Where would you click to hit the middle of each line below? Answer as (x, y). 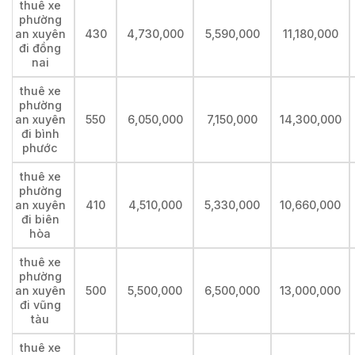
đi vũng (40, 305)
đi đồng (40, 48)
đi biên (40, 219)
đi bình (40, 134)
